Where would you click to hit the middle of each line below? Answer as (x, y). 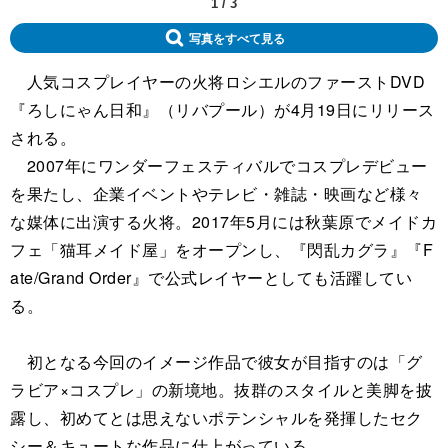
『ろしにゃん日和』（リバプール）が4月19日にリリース (222, 109)
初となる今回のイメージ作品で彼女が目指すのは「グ (216, 361)
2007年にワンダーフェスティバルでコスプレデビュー (219, 165)
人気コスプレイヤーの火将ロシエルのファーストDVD (217, 81)
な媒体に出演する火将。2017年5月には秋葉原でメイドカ (223, 221)
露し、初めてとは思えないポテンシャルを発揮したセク (216, 417)
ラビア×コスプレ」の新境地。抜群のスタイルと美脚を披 (221, 389)
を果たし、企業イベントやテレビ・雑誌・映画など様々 (216, 193)
